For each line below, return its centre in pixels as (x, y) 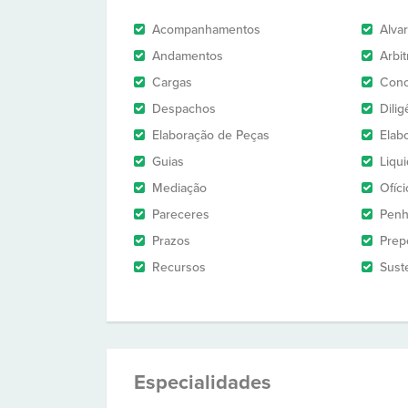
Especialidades (203, 382)
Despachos (184, 109)
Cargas (172, 82)
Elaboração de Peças (211, 135)
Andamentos (188, 56)
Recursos (179, 267)
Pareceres (181, 214)
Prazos (171, 241)
